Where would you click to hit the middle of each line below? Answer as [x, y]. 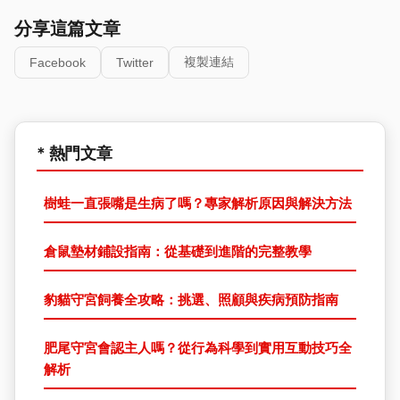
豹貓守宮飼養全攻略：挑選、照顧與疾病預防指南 [191, 300]
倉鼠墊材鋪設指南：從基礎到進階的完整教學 [178, 252]
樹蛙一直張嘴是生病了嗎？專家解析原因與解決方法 [198, 204]
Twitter [135, 63]
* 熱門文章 [75, 154]
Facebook [58, 63]
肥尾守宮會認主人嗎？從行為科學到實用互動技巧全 [198, 348]
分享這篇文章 [67, 29]
